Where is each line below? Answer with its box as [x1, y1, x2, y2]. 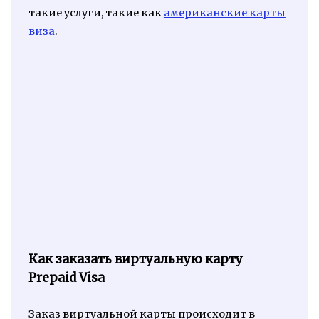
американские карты [163, 6, 286, 20]
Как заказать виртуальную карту [28, 251, 243, 267]
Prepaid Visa [28, 269, 105, 286]
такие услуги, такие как [28, 6, 164, 20]
